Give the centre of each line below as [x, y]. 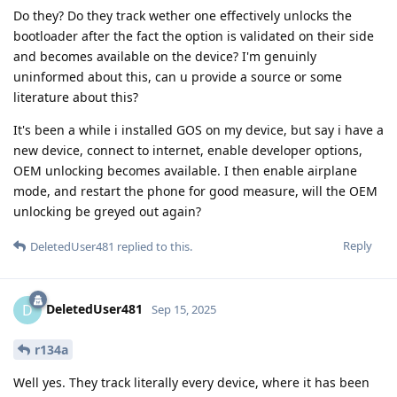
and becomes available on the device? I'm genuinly [165, 57]
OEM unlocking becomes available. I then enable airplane [185, 171]
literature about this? [76, 97]
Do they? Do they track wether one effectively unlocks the [183, 16]
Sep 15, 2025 [184, 309]
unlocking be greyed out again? [107, 212]
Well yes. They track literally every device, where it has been [191, 382]
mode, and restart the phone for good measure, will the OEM [195, 191]
